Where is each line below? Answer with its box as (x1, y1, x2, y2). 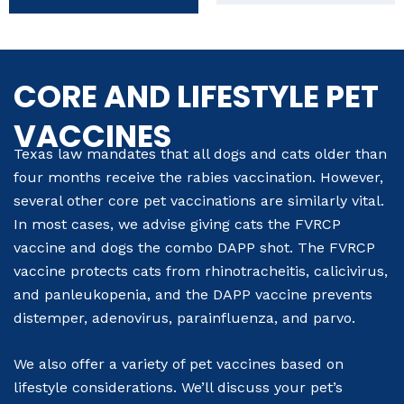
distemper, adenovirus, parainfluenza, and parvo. (14, 308, 355, 326)
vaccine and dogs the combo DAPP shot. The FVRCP (14, 238, 375, 256)
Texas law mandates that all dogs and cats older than (14, 144, 387, 162)
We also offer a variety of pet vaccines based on (14, 355, 344, 373)
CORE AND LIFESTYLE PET (14, 74, 379, 118)
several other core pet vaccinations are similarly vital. (14, 191, 384, 209)
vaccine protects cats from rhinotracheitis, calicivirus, (14, 262, 388, 280)
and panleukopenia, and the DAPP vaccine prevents (14, 285, 372, 303)
